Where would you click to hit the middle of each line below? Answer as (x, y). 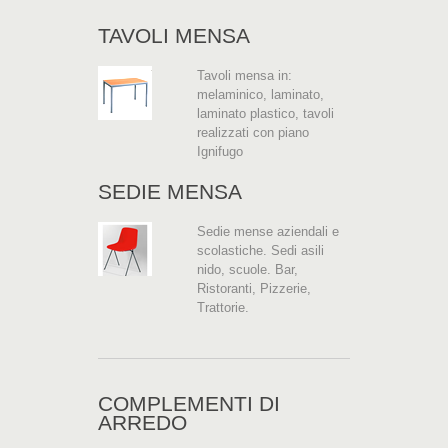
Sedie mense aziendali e (268, 231)
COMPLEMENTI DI (189, 403)
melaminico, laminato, (260, 94)
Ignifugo (220, 151)
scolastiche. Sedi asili (260, 250)
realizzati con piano (253, 132)
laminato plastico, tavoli (265, 113)
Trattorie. (223, 307)
